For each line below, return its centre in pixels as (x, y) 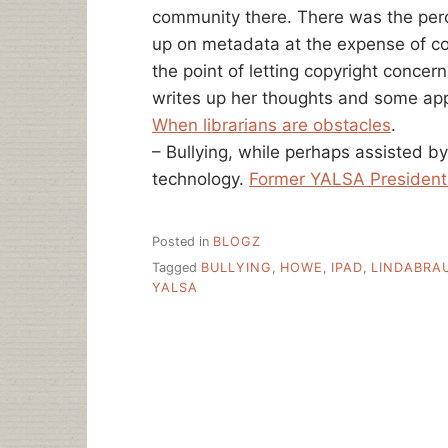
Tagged (176, 268)
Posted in (182, 241)
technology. (200, 179)
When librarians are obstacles (271, 125)
